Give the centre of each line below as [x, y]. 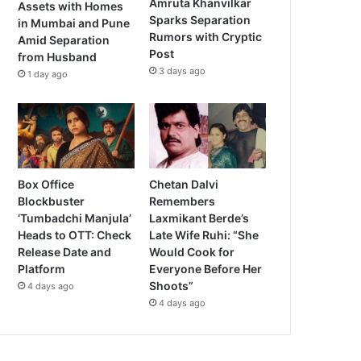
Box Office [46, 185]
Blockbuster [52, 201]
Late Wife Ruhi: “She [204, 235]
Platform [42, 269]
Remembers [183, 201]
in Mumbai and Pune [74, 23]
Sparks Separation [200, 20]
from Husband [58, 56]
